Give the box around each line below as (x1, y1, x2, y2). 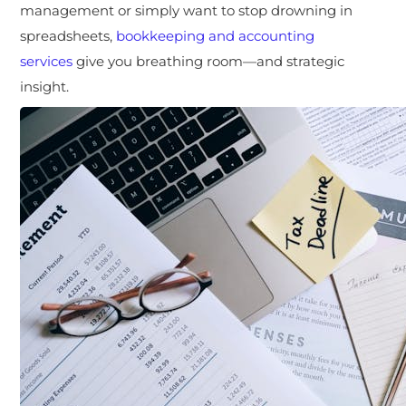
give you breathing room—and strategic (72, 52, 345, 70)
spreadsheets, (20, 26, 117, 44)
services (20, 52, 73, 70)
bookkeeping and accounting (116, 26, 315, 44)
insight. (20, 77, 70, 95)
